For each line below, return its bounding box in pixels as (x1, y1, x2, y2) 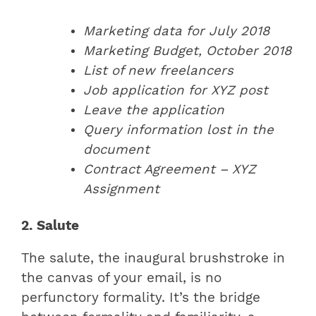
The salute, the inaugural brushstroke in (21, 250, 285, 267)
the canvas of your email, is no (21, 270, 221, 286)
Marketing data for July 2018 (83, 23, 269, 39)
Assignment (83, 181, 159, 197)
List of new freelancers (83, 62, 233, 78)
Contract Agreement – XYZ (83, 161, 256, 177)
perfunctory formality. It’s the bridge (21, 290, 260, 306)
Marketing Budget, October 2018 (83, 42, 291, 59)
